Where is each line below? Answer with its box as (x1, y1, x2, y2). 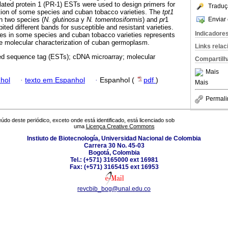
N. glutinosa (44, 16, 79, 24)
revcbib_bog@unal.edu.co (77, 185, 151, 193)
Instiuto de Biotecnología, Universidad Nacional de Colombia (27, 135, 201, 142)
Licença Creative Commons (85, 123, 155, 130)
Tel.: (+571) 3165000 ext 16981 (70, 156, 158, 164)
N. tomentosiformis (87, 16, 142, 24)
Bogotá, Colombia (88, 149, 140, 157)
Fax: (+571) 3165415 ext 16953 (69, 163, 159, 171)
